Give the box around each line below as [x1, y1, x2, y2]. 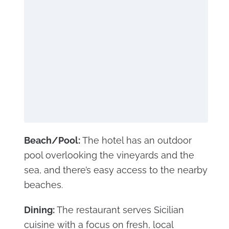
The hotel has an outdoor [80, 135, 192, 146]
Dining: [24, 204, 55, 216]
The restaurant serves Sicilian [54, 204, 184, 216]
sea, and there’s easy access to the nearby [24, 165, 208, 176]
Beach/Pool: [24, 135, 80, 146]
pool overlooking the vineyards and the [24, 150, 194, 161]
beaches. [24, 179, 63, 191]
